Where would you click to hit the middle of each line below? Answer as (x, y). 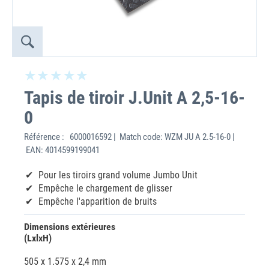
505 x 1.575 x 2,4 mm (65, 261)
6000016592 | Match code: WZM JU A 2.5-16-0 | (151, 137)
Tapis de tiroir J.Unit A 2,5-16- (134, 98)
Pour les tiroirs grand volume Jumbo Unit (118, 175)
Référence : (46, 137)
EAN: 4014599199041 (62, 150)
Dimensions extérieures (70, 227)
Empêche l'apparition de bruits (98, 201)
